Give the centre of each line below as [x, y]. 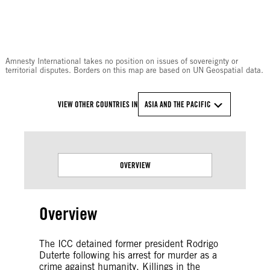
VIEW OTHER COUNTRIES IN [98, 104]
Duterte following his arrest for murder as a [128, 255]
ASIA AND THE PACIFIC [178, 104]
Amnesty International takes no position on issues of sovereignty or [121, 61]
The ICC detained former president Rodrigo [129, 243]
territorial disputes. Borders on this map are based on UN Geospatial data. [134, 70]
